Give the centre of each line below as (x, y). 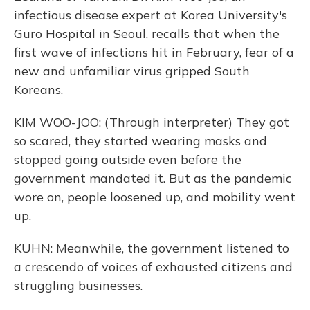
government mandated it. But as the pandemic (153, 178)
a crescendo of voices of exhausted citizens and (153, 267)
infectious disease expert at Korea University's (151, 15)
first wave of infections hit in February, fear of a (154, 52)
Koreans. (38, 90)
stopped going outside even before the (128, 159)
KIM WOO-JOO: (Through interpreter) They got (152, 122)
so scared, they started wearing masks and (140, 141)
